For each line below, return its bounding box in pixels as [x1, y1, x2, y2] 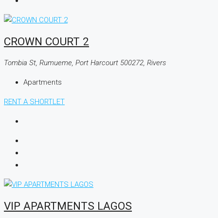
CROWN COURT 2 [4, 35, 89, 48]
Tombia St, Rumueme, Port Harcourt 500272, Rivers [4, 58, 166, 67]
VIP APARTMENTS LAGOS [4, 199, 132, 212]
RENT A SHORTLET [4, 97, 65, 106]
